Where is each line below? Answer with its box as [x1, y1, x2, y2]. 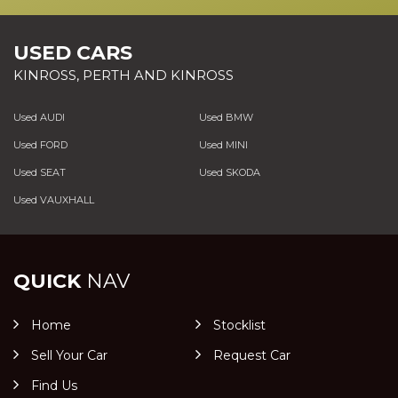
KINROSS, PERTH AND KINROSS [13, 67, 234, 84]
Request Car [212, 347, 291, 363]
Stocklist [212, 317, 266, 333]
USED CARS [13, 41, 132, 65]
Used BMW [198, 111, 253, 123]
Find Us [31, 378, 77, 394]
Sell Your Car [31, 347, 107, 363]
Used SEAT [13, 166, 66, 179]
